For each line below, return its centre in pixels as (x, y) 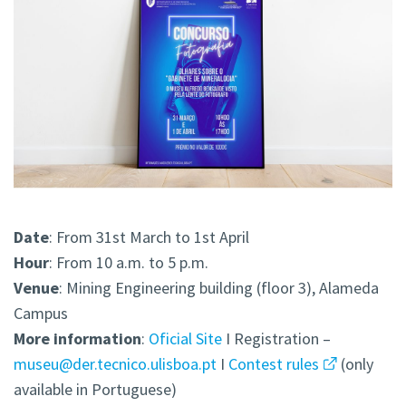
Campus (41, 314)
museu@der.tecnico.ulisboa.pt (115, 364)
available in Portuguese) (95, 390)
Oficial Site (185, 339)
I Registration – (276, 339)
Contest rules (274, 364)
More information (77, 339)
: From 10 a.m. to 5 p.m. (129, 263)
